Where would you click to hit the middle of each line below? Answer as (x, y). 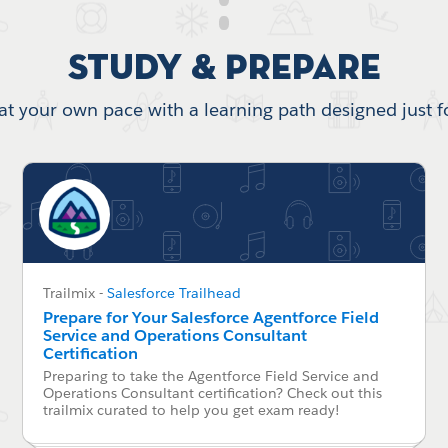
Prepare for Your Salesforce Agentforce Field (210, 318)
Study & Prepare (224, 69)
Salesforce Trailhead (173, 293)
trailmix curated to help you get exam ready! (191, 410)
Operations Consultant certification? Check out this (212, 393)
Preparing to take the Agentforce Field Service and (210, 376)
